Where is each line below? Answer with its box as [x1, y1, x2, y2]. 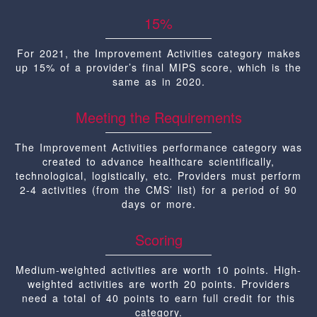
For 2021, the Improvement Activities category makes [16, 46, 301, 60]
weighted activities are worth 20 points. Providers [27, 277, 290, 291]
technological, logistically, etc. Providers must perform [16, 168, 301, 183]
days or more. [121, 197, 196, 211]
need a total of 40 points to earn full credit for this [22, 291, 295, 305]
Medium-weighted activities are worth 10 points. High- [16, 263, 301, 277]
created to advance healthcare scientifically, [42, 154, 275, 168]
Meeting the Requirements [75, 107, 242, 127]
